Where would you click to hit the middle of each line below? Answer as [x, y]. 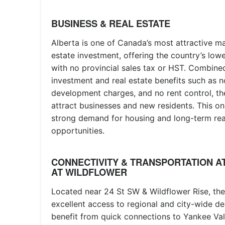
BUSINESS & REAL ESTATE [111, 23]
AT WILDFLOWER [89, 172]
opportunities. [78, 131]
